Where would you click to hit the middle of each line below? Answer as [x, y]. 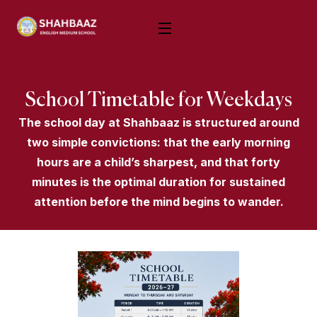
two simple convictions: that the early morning [158, 143]
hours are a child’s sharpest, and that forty [158, 162]
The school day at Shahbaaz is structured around [158, 123]
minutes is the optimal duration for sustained [158, 182]
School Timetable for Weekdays [158, 101]
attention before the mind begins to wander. [158, 202]
